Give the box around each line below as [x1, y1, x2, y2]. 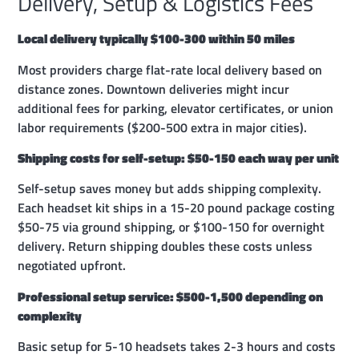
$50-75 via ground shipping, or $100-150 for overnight [18, 217, 325, 237]
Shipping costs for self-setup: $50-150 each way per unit [18, 148, 340, 168]
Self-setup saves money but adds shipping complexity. [18, 179, 322, 199]
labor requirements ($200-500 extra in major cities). [18, 117, 308, 137]
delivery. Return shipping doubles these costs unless [18, 236, 313, 256]
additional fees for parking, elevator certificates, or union [18, 98, 334, 118]
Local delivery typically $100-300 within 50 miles [18, 29, 296, 49]
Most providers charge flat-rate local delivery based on [18, 59, 323, 79]
